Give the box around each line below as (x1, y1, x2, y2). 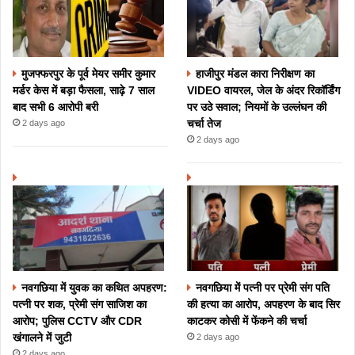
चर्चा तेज (187, 117, 222, 131)
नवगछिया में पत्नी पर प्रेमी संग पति (196, 281, 330, 294)
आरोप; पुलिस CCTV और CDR (13, 314, 142, 327)
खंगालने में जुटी (13, 330, 71, 344)
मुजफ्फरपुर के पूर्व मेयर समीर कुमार (21, 67, 155, 80)
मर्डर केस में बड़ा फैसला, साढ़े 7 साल (13, 83, 155, 97)
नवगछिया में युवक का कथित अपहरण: (21, 281, 167, 294)
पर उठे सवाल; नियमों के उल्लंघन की (187, 101, 327, 114)
